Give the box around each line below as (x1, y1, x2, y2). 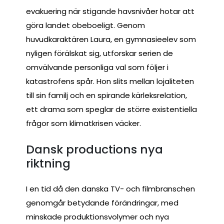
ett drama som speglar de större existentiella (26, 104, 197, 115)
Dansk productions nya (26, 140, 163, 157)
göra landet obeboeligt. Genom (26, 20, 145, 31)
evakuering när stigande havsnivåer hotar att (26, 6, 194, 17)
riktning (26, 154, 70, 171)
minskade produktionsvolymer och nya (26, 211, 169, 222)
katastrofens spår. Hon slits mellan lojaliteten (26, 76, 194, 87)
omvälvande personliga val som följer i (26, 62, 168, 73)
